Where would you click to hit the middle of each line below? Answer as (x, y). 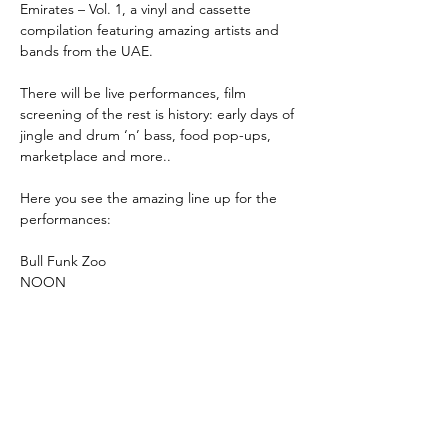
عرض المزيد (264, 335)
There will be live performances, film (135, 93)
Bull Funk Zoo (63, 261)
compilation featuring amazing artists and (151, 30)
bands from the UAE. (86, 51)
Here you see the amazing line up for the (150, 198)
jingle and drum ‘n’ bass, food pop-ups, (147, 135)
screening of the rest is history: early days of (159, 114)
